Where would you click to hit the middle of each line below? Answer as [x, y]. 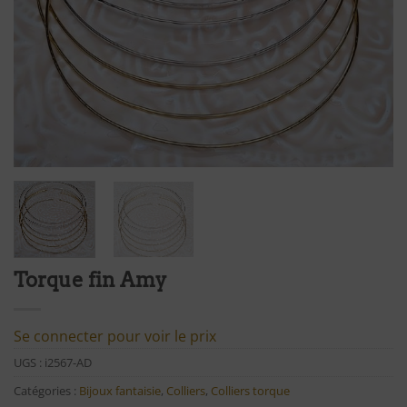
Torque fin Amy [90, 279]
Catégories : [46, 390]
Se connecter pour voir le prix [115, 336]
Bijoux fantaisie [120, 390]
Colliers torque [250, 390]
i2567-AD [68, 362]
